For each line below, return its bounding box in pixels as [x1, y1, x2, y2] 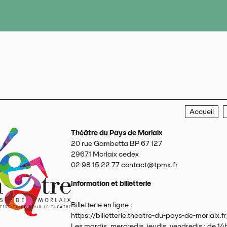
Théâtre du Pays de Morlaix [70, 129, 162, 137]
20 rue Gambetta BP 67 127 [70, 139, 162, 148]
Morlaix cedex [92, 150, 139, 159]
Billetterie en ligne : [70, 201, 132, 209]
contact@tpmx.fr [121, 161, 178, 169]
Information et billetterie [70, 179, 151, 188]
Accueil [190, 107, 214, 116]
